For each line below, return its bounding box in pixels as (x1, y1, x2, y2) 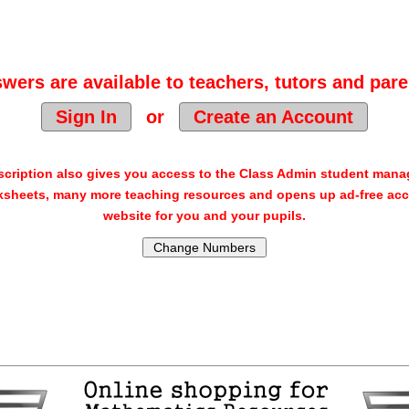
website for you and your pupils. (103, 208, 306, 223)
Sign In (56, 107, 117, 127)
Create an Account (194, 107, 353, 127)
